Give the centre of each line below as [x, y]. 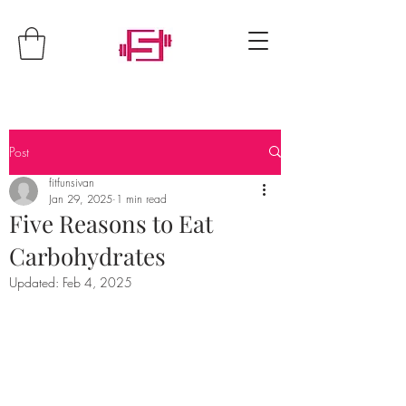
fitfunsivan [72, 182]
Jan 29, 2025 [81, 198]
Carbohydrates [87, 256]
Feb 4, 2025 [97, 282]
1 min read [141, 198]
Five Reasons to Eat [111, 223]
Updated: [36, 282]
